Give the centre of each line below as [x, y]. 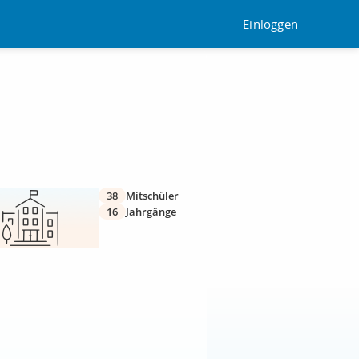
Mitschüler [152, 196]
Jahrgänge [151, 212]
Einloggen [270, 24]
